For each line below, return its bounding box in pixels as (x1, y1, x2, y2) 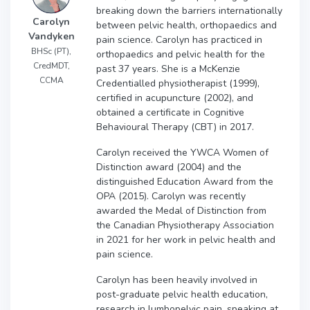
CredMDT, (33, 60, 70, 72)
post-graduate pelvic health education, (96, 287, 268, 301)
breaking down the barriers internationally (96, 3, 282, 17)
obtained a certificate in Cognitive (96, 105, 244, 119)
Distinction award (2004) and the (96, 160, 241, 174)
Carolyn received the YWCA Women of (96, 145, 268, 159)
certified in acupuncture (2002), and (96, 91, 253, 104)
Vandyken (28, 30, 75, 44)
